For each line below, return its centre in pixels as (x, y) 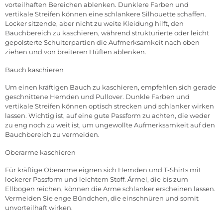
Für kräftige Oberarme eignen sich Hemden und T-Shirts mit (103, 170)
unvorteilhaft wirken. (39, 208)
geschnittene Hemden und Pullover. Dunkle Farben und (97, 97)
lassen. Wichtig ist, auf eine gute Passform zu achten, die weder (108, 116)
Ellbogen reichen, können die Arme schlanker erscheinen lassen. (110, 189)
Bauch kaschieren (34, 70)
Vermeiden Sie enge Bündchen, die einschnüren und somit (102, 198)
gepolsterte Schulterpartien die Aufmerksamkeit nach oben (102, 43)
